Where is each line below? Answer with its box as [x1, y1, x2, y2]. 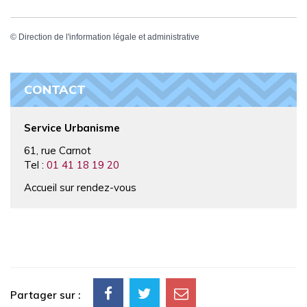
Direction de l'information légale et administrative [19, 32, 199, 42]
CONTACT [24, 82, 86, 98]
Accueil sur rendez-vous [24, 181, 136, 195]
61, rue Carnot [24, 144, 91, 158]
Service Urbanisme [24, 121, 120, 135]
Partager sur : [10, 288, 80, 302]
